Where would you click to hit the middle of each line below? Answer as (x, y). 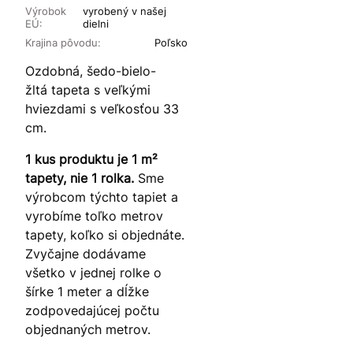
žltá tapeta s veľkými (88, 90)
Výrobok (46, 11)
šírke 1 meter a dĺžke (87, 292)
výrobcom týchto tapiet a (102, 197)
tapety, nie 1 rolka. (80, 178)
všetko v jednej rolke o (93, 273)
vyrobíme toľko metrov (94, 216)
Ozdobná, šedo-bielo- (91, 71)
